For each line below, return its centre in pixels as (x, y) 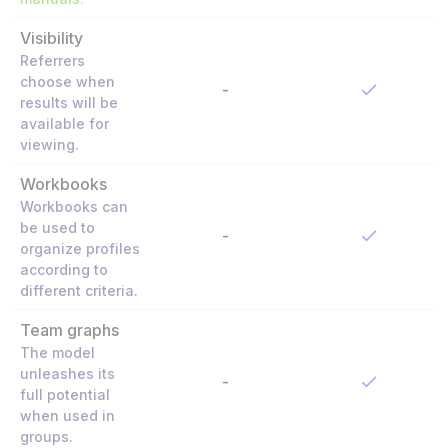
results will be (69, 102)
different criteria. (79, 290)
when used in (67, 415)
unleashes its (67, 373)
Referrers (52, 60)
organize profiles (80, 248)
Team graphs (69, 329)
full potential (65, 394)
